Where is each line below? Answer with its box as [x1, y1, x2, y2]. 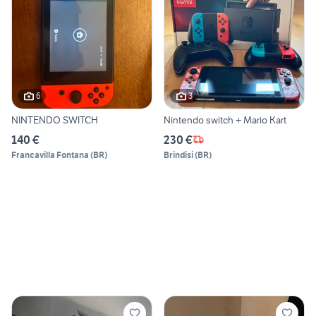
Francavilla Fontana [11, 149, 89, 160]
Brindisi [164, 149, 193, 160]
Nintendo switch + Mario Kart [164, 113, 286, 126]
